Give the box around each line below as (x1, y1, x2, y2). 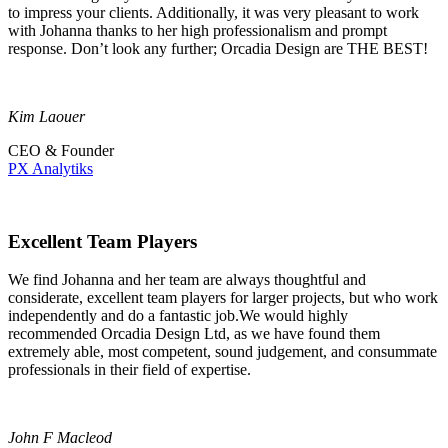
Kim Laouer (8, 108, 85, 126)
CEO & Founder (8, 142, 114, 160)
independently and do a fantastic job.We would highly (8, 307, 348, 325)
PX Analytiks (8, 160, 93, 178)
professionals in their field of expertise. (8, 361, 251, 379)
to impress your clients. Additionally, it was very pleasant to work (8, 4, 419, 22)
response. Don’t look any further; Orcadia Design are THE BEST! (8, 40, 428, 58)
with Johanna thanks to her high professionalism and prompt (8, 22, 387, 40)
